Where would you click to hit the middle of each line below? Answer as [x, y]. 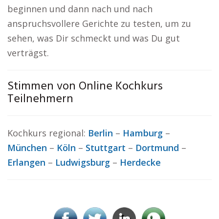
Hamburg [143, 133]
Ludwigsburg [83, 162]
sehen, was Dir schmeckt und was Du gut [94, 38]
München [27, 148]
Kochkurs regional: [48, 133]
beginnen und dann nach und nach [80, 9]
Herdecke [140, 162]
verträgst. [28, 53]
